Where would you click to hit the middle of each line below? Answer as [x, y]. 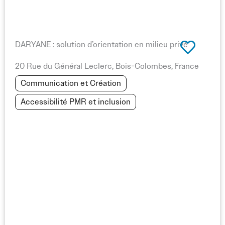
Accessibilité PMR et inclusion [76, 102]
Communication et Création [71, 83]
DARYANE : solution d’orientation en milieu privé [101, 44]
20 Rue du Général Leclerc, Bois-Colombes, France [107, 66]
